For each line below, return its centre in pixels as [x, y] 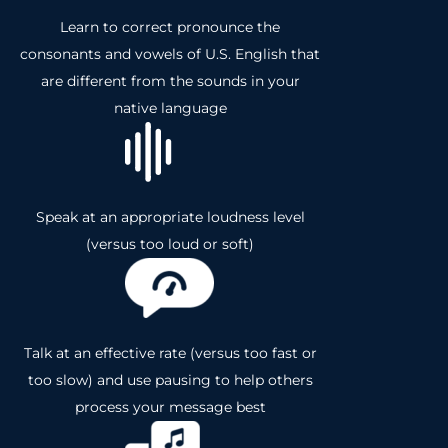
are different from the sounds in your [170, 81]
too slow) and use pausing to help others [170, 380]
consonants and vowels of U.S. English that [170, 54]
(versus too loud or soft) [170, 244]
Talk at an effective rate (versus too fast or [170, 353]
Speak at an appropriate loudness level [170, 217]
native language [170, 108]
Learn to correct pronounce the [170, 27]
